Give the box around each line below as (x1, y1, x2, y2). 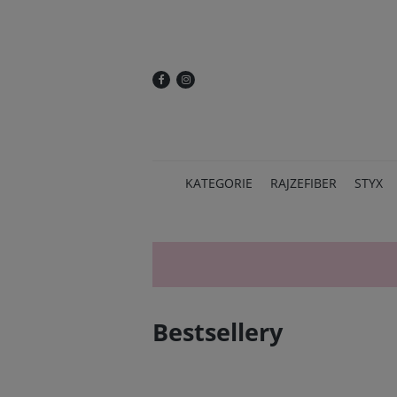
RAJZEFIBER (270, 175, 337, 192)
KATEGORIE (185, 175, 253, 192)
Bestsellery (152, 315, 283, 349)
